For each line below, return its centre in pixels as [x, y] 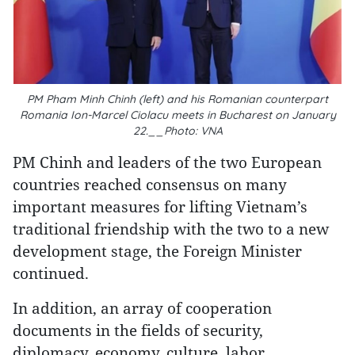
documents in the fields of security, [138, 330]
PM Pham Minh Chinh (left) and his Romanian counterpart [177, 99]
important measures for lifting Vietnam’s [160, 206]
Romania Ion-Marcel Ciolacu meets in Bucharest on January [177, 115]
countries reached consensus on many [150, 184]
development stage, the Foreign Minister [157, 251]
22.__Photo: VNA [177, 131]
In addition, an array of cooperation [142, 308]
